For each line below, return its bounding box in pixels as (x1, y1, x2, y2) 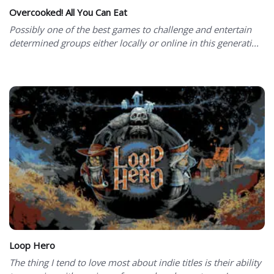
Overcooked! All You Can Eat (9, 6, 127, 18)
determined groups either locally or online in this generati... (9, 36, 259, 49)
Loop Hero (9, 239, 55, 251)
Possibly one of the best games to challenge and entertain (9, 23, 251, 35)
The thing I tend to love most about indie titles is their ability (9, 256, 261, 268)
